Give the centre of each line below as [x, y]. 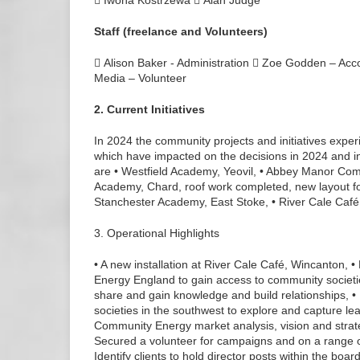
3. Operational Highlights [157, 233]
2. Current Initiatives [149, 109]
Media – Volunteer [140, 78]
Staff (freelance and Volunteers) [181, 31]
